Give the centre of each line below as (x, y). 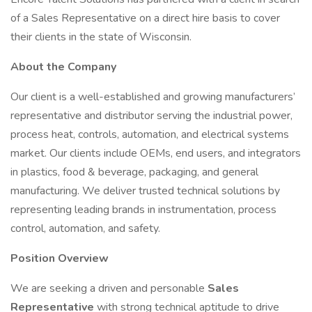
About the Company (63, 67)
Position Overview (60, 258)
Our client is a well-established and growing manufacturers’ (153, 97)
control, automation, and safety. (85, 228)
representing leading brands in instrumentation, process (143, 210)
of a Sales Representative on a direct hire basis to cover (145, 18)
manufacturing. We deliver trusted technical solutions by (145, 191)
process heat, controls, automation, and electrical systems (150, 134)
